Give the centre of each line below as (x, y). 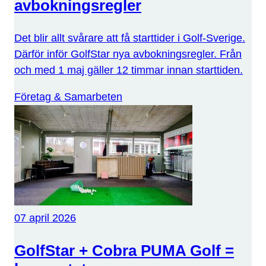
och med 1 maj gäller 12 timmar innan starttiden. (129, 70)
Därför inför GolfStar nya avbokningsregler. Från (128, 54)
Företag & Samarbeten (68, 97)
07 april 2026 (45, 218)
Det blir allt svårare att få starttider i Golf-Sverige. (130, 38)
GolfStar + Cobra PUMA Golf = (124, 251)
